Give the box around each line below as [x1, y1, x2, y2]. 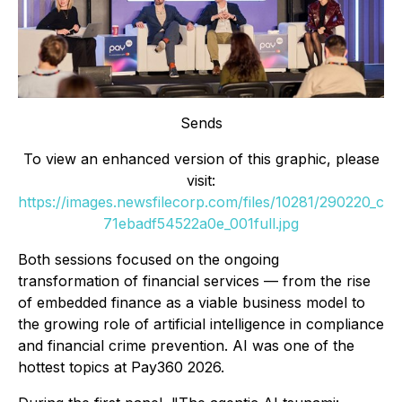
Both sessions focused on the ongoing [18, 250, 279, 269]
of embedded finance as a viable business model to [18, 293, 365, 312]
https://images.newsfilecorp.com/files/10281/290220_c [18, 193, 384, 212]
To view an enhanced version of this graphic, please [22, 150, 380, 169]
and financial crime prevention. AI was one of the [18, 336, 354, 355]
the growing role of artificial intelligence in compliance [18, 315, 384, 334]
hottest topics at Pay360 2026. [18, 358, 224, 377]
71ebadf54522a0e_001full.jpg [103, 214, 299, 233]
